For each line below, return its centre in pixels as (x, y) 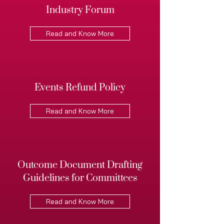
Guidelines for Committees (80, 178)
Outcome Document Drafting (80, 165)
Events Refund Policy (80, 88)
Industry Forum (80, 10)
